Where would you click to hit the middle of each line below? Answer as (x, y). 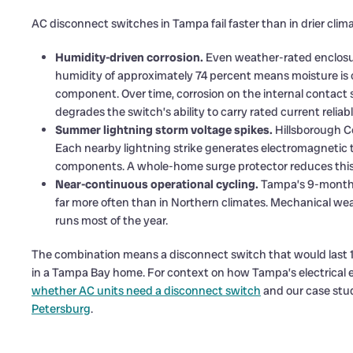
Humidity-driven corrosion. (129, 57)
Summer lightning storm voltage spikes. (164, 130)
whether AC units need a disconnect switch (146, 290)
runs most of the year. (111, 220)
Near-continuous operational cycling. (157, 184)
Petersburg (61, 308)
